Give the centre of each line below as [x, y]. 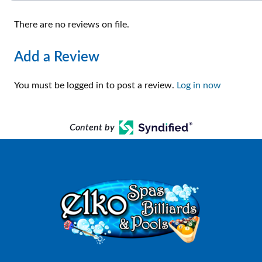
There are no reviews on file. [72, 25]
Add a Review [57, 57]
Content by [92, 127]
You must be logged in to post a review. [95, 85]
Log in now [199, 85]
